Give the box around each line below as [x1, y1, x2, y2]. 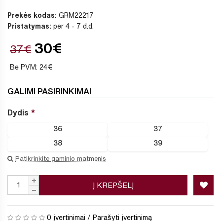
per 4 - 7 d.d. [51, 22, 94, 30]
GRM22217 [57, 11, 94, 19]
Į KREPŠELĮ [93, 181, 134, 189]
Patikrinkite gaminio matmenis [15, 155, 106, 162]
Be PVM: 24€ [10, 63, 52, 71]
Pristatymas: [7, 22, 51, 30]
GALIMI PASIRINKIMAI [7, 86, 91, 95]
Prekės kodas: [7, 11, 57, 19]
